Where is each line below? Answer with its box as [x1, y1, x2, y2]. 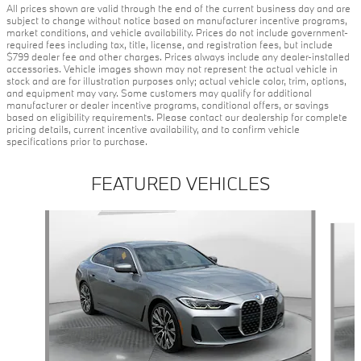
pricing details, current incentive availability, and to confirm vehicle [6, 122, 300, 135]
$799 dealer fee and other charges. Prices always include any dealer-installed [6, 50, 350, 63]
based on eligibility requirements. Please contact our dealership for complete [6, 110, 347, 123]
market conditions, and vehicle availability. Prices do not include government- [6, 26, 348, 39]
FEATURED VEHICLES [91, 172, 270, 195]
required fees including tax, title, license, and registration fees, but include [6, 38, 333, 51]
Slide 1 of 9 [6, 210, 61, 226]
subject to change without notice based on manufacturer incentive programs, [6, 14, 347, 27]
